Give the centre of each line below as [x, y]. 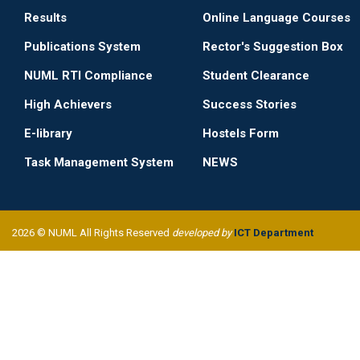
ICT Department [274, 232]
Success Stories [250, 104]
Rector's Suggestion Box [273, 46]
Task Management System [99, 162]
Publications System [82, 46]
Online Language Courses [276, 17]
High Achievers [68, 104]
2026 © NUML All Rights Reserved [92, 232]
